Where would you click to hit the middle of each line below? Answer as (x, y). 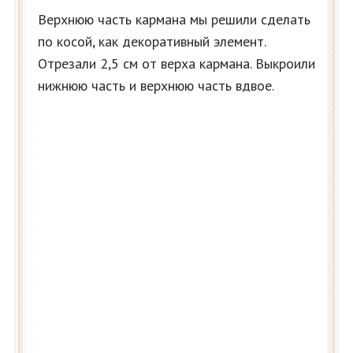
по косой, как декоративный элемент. (152, 41)
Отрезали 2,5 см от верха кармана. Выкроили (176, 63)
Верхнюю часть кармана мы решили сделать (174, 19)
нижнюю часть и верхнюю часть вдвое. (156, 85)
